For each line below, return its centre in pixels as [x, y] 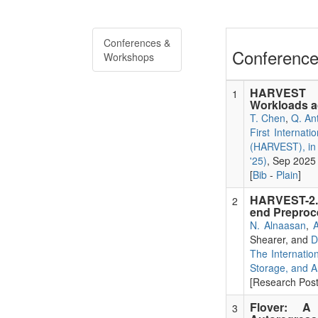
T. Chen [267, 117]
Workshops [129, 56]
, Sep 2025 [291, 160]
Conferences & [137, 42]
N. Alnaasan [278, 225]
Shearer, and [280, 239]
